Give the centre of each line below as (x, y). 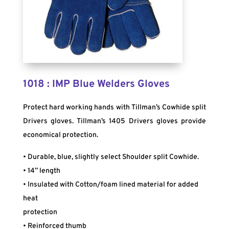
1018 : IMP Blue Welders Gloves (96, 84)
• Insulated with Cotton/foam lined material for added (110, 185)
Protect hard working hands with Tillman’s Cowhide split (114, 107)
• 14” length (41, 171)
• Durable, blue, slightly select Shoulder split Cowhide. (111, 157)
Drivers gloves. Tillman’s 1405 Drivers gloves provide (114, 121)
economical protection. (60, 135)
